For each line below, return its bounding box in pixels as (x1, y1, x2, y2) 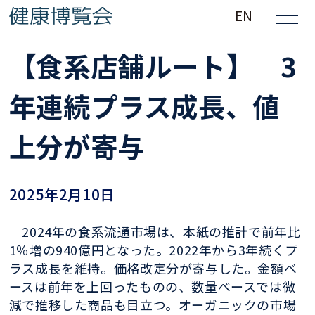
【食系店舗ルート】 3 (8, 45, 297, 85)
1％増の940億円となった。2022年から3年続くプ (8, 240, 298, 259)
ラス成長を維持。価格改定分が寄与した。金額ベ (8, 258, 297, 277)
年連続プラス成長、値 (8, 85, 280, 125)
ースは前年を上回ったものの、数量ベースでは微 (8, 276, 296, 295)
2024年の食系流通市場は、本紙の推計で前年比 (8, 221, 301, 240)
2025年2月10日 (8, 183, 115, 205)
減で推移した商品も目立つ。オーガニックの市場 (8, 295, 297, 314)
